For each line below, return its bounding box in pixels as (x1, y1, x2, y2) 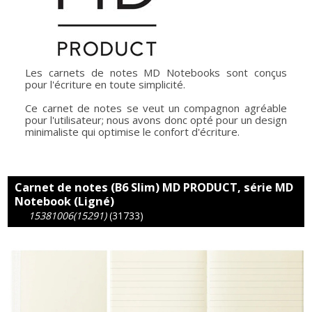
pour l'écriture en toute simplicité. (25, 77, 186, 91)
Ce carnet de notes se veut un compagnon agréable (25, 101, 287, 115)
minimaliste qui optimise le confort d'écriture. (25, 125, 240, 139)
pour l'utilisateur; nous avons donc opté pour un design (25, 113, 287, 127)
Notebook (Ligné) (15, 194, 115, 209)
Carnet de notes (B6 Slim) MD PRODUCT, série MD (15, 180, 294, 195)
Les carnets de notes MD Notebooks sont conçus (25, 65, 287, 79)
